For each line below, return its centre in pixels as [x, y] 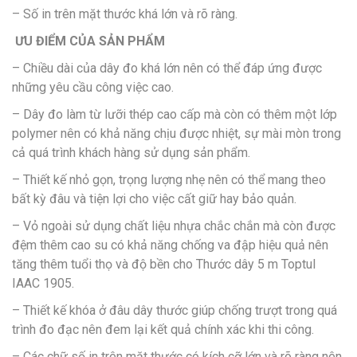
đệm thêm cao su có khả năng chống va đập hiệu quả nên [170, 245]
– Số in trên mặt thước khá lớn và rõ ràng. [125, 14]
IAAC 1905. [43, 283]
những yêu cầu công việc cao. [93, 87]
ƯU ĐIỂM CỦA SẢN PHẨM [88, 41]
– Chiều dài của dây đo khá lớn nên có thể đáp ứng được [167, 68]
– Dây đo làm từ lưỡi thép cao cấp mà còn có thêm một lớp [175, 114]
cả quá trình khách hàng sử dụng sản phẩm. [131, 152]
